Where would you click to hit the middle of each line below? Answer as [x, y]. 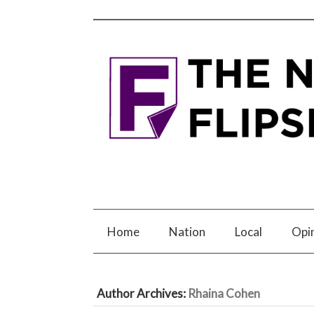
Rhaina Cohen [224, 293]
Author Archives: [142, 293]
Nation [187, 231]
